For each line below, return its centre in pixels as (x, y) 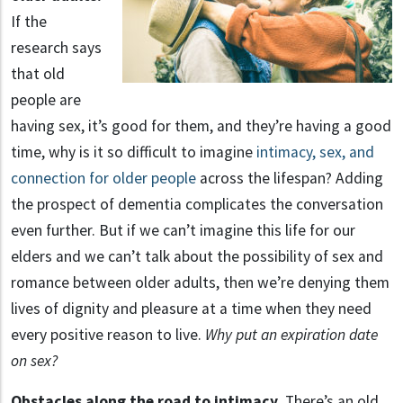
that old (38, 74)
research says (56, 48)
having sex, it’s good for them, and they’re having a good (201, 126)
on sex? (34, 361)
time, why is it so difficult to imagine (134, 152)
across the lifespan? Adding (290, 179)
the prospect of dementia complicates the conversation (197, 205)
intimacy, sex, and (315, 152)
